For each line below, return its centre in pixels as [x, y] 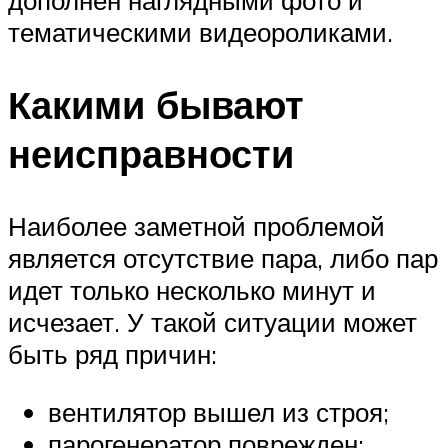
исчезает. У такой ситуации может [212, 322]
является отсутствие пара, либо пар [223, 258]
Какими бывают [156, 105]
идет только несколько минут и [192, 290]
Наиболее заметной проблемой [196, 226]
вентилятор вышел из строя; [218, 411]
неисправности [151, 154]
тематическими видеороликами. [200, 32]
